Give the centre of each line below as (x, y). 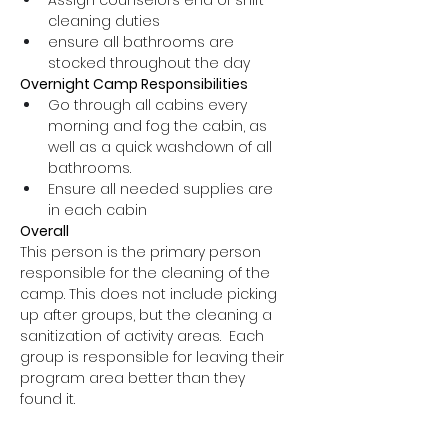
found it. (47, 399)
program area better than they (134, 378)
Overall (46, 231)
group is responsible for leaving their (154, 357)
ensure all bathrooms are (143, 42)
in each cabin (97, 210)
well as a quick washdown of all (162, 147)
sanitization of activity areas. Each (144, 336)
